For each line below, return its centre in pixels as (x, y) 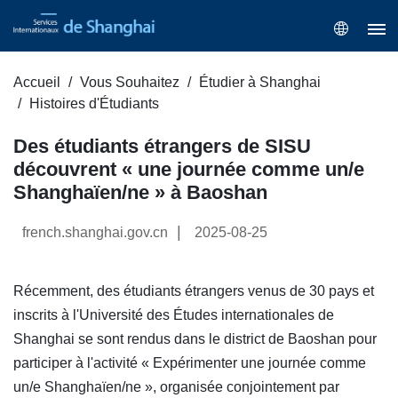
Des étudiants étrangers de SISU (162, 147)
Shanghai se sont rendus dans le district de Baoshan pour (195, 339)
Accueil (37, 83)
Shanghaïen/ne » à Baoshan (140, 193)
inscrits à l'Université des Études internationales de (174, 315)
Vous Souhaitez (130, 83)
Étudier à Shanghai (260, 83)
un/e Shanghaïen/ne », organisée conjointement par (176, 387)
